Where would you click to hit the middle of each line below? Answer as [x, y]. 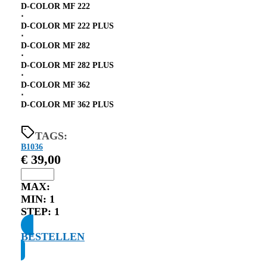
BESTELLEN [53, 236]
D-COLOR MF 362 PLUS [67, 104]
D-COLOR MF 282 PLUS [67, 65]
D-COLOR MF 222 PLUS [67, 26]
